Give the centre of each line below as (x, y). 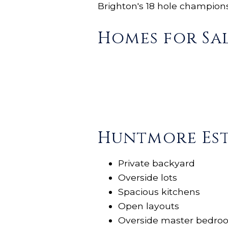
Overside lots (148, 178)
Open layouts (149, 206)
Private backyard (156, 163)
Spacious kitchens (159, 192)
